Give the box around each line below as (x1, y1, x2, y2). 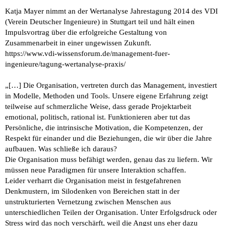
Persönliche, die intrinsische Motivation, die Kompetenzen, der (5, 123, 203, 132)
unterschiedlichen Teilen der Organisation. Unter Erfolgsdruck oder (5, 208, 217, 216)
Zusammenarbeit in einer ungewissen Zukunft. (5, 38, 151, 47)
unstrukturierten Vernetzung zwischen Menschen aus (5, 197, 171, 206)
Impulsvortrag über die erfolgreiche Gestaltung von (5, 28, 167, 36)
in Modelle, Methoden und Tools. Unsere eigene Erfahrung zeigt (5, 91, 208, 100)
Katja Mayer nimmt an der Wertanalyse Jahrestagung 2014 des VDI (5, 7, 218, 15)
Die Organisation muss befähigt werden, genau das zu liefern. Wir (5, 155, 212, 163)
